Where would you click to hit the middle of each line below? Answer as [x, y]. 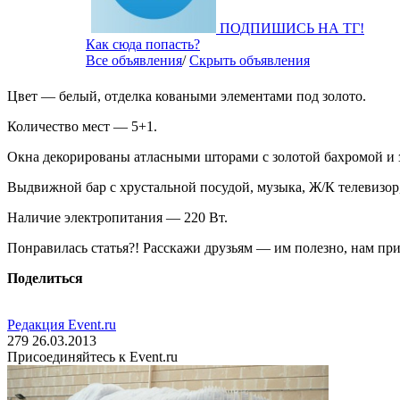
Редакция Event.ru [62, 325]
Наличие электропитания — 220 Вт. [117, 218]
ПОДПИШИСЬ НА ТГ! [292, 29]
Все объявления [134, 61]
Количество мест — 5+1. [82, 127]
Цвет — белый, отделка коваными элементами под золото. [187, 96]
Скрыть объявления [250, 61]
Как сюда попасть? [143, 45]
